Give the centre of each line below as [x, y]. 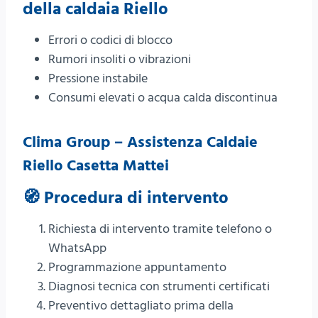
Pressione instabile [98, 79]
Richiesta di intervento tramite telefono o [160, 229]
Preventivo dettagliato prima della [141, 306]
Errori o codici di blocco [110, 40]
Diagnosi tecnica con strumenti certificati [159, 287]
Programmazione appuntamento [137, 268]
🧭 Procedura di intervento [126, 198]
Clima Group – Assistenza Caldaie [140, 143]
